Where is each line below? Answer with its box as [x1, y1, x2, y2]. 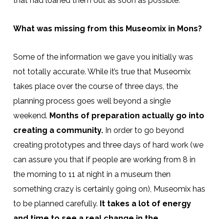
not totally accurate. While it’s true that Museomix [13, 66, 191, 76]
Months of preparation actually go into [49, 110, 204, 120]
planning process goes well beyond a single [13, 96, 171, 106]
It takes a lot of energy [99, 198, 191, 208]
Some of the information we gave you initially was [13, 52, 193, 62]
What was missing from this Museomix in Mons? [13, 23, 202, 33]
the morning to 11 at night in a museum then [13, 169, 171, 179]
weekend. [13, 110, 49, 120]
